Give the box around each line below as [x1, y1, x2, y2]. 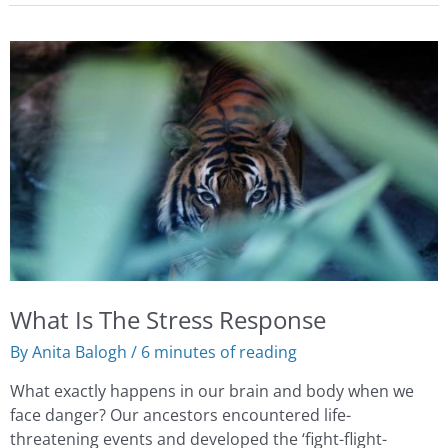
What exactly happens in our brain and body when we [9, 379, 414, 403]
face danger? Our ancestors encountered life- [9, 403, 351, 427]
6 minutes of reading [140, 339, 297, 363]
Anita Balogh [31, 339, 131, 363]
